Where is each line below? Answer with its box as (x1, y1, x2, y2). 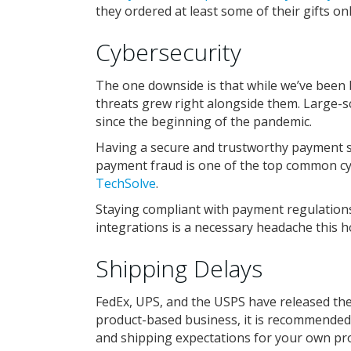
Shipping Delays (96, 252, 262, 284)
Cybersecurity (96, 36, 241, 68)
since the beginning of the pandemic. (96, 113, 312, 130)
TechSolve (96, 175, 156, 192)
